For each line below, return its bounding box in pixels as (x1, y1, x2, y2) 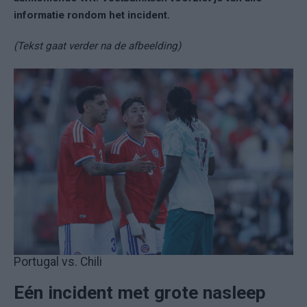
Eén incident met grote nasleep (14, 282, 266, 304)
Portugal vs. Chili (14, 255, 102, 269)
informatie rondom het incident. (14, 9, 173, 22)
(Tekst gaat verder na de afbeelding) (14, 40, 181, 53)
